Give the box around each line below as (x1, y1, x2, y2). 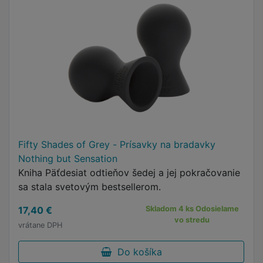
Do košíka (111, 246, 162, 258)
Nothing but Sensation (18, 153, 117, 164)
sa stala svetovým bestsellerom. (18, 181, 161, 193)
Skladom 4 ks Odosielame (145, 204, 239, 213)
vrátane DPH (18, 221, 62, 230)
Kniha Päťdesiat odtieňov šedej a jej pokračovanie (18, 167, 240, 178)
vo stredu (174, 215, 210, 224)
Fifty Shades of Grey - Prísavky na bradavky (18, 139, 215, 150)
